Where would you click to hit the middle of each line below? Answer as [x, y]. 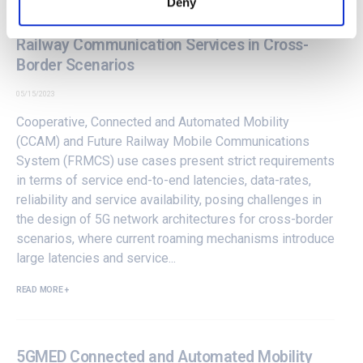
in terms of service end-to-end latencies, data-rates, [164, 180]
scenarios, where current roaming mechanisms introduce [175, 238]
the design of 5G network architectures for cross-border [175, 219]
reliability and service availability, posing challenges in [169, 199]
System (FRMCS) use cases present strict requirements [175, 160]
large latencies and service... [96, 258]
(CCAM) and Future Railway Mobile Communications [163, 141]
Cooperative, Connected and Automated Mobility [153, 122]
